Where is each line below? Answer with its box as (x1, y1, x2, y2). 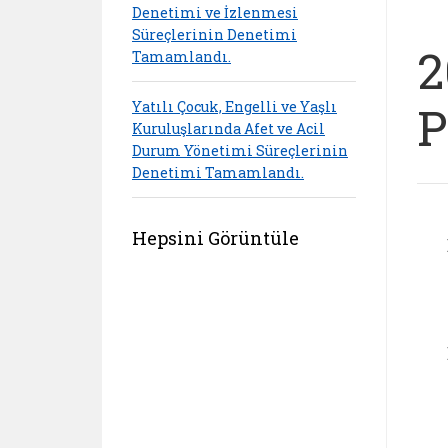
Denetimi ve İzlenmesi (132, 2, 298, 22)
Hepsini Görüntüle (132, 226, 299, 250)
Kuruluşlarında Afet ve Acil (132, 118, 325, 138)
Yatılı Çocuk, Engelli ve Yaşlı (132, 96, 337, 116)
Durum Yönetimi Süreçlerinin (132, 140, 348, 160)
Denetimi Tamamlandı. (132, 162, 304, 182)
